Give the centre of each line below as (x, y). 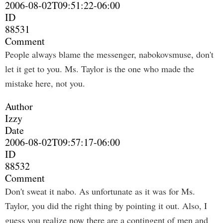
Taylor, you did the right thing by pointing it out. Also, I (106, 206)
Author (19, 106)
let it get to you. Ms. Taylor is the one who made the (100, 69)
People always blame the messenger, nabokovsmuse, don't (109, 54)
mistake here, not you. (45, 83)
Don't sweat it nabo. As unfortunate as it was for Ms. (100, 191)
